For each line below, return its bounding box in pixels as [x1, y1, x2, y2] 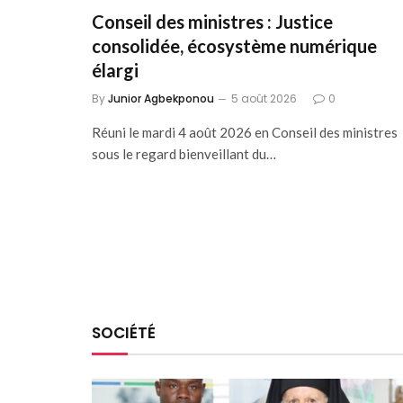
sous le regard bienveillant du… [92, 146, 276, 163]
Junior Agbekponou [108, 91, 214, 107]
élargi [92, 59, 139, 82]
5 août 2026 [231, 91, 297, 107]
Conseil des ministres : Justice [92, 11, 333, 33]
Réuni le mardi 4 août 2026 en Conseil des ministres [92, 124, 398, 141]
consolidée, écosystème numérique [92, 35, 377, 58]
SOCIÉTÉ [92, 321, 156, 344]
